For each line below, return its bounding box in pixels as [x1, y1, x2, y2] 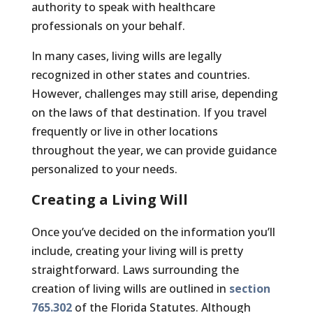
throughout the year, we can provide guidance [31, 142, 277, 158]
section [228, 280, 270, 296]
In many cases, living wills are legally [31, 48, 221, 64]
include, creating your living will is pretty [31, 242, 243, 259]
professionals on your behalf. [31, 17, 185, 34]
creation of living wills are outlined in [31, 280, 229, 296]
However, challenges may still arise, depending [31, 85, 278, 101]
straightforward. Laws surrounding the [31, 261, 239, 277]
